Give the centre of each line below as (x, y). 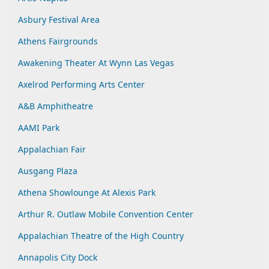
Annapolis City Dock (58, 257)
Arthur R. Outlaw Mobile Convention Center (106, 214)
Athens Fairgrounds (58, 41)
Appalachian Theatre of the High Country (101, 236)
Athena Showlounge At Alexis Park (87, 192)
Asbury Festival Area (59, 20)
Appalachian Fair (52, 149)
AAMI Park (39, 128)
